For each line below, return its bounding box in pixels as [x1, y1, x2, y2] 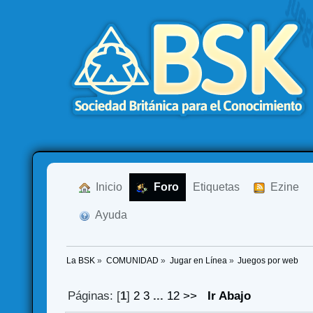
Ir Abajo [207, 289, 251, 303]
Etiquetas [193, 181, 240, 193]
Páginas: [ [67, 289, 120, 303]
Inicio [90, 181, 123, 193]
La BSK [66, 256, 96, 265]
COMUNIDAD [105, 256, 159, 265]
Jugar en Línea [169, 256, 227, 265]
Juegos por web [238, 256, 299, 265]
